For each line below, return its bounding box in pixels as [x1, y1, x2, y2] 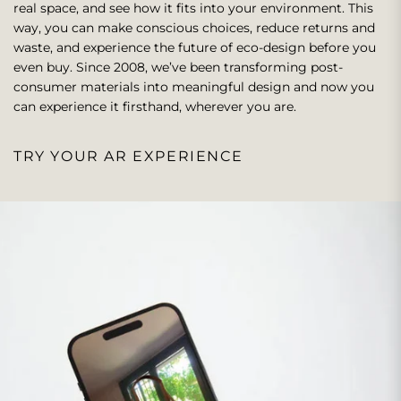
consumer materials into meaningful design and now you [13, 79, 374, 96]
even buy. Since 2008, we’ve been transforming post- [13, 59, 343, 76]
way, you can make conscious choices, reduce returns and [13, 20, 375, 37]
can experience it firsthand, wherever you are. [13, 98, 296, 115]
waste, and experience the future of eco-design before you [13, 39, 376, 56]
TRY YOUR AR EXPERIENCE [13, 148, 243, 166]
